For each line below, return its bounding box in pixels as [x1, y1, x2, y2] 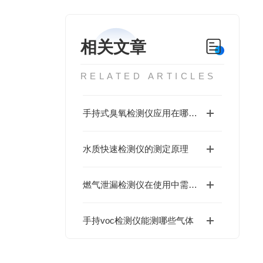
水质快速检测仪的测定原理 [82, 144, 188, 154]
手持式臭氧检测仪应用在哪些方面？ [188, 108, 197, 118]
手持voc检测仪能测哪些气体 [82, 215, 194, 225]
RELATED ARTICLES [80, 71, 217, 81]
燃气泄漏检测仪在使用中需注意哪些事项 [188, 180, 197, 190]
